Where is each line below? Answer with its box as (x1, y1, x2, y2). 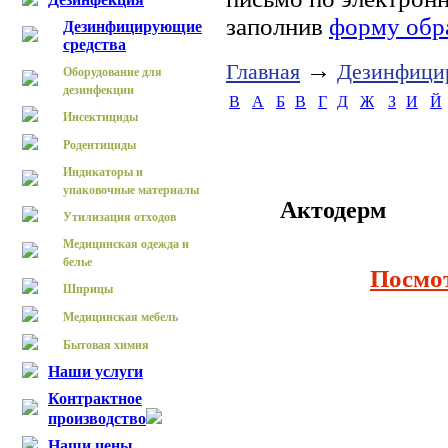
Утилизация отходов (63, 210, 176, 224)
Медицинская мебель (63, 310, 178, 324)
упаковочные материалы (63, 183, 199, 197)
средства (63, 36, 126, 53)
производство (48, 410, 146, 427)
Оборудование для (63, 65, 162, 79)
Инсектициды (63, 110, 138, 124)
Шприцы (63, 282, 113, 296)
